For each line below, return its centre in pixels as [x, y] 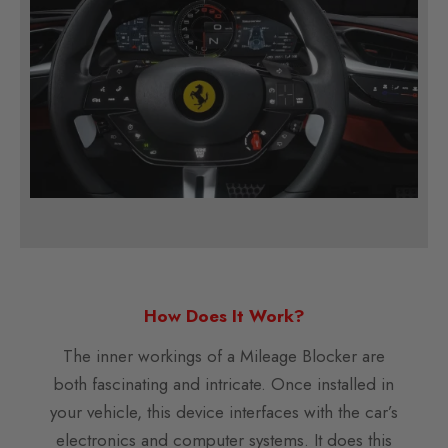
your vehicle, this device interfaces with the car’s [224, 412]
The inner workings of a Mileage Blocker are [224, 356]
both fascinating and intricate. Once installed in [224, 384]
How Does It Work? [224, 316]
